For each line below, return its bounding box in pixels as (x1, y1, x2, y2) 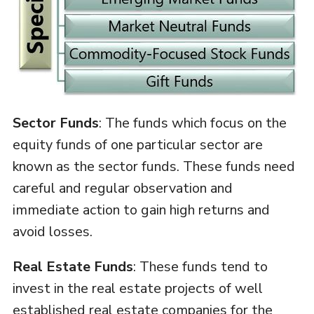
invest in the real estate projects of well (12, 279, 263, 299)
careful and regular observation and (12, 179, 233, 198)
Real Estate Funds (12, 257, 133, 277)
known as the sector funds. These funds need (12, 157, 295, 177)
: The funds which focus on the (98, 114, 287, 133)
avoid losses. (12, 222, 93, 242)
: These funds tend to (132, 257, 268, 277)
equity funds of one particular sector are (12, 135, 263, 155)
